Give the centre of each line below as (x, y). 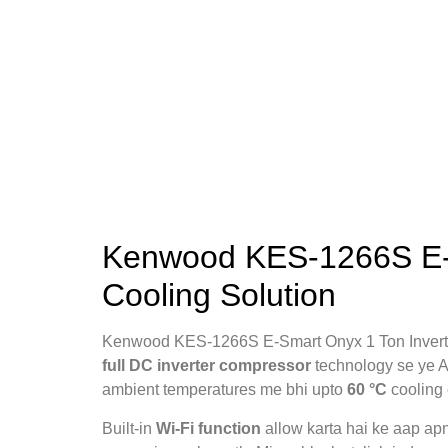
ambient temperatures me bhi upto (224, 390)
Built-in (129, 428)
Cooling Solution (219, 295)
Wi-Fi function (208, 428)
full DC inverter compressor (206, 366)
